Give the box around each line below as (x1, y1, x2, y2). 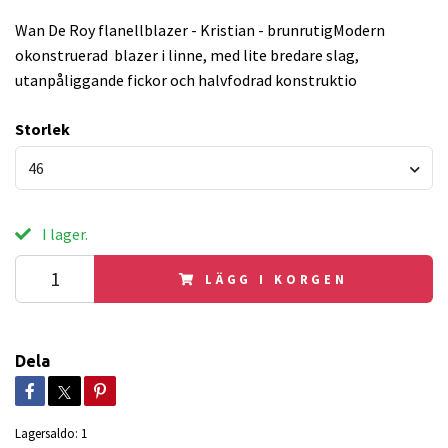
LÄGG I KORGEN (204, 271, 348, 288)
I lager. (39, 224, 88, 245)
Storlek (15, 118, 70, 139)
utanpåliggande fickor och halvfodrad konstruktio (15, 69, 357, 90)
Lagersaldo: (15, 425, 78, 442)
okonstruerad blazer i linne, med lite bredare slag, (15, 44, 359, 65)
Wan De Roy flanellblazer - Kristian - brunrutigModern (15, 19, 385, 40)
